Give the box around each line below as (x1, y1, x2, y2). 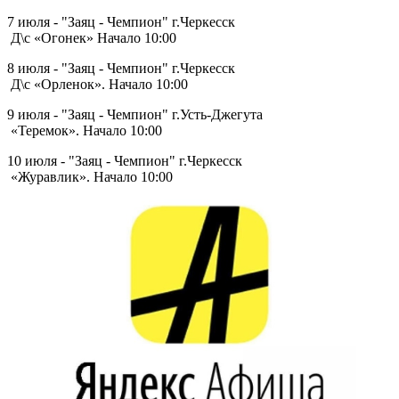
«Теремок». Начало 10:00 (7, 122, 162, 138)
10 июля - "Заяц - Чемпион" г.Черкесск (7, 152, 246, 168)
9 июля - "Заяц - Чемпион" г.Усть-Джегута (7, 106, 266, 122)
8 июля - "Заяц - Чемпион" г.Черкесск (7, 60, 235, 76)
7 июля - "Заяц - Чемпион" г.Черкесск (7, 13, 235, 29)
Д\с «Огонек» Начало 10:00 (7, 29, 176, 45)
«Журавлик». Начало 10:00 (7, 168, 173, 184)
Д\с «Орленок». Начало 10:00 (7, 76, 188, 92)
